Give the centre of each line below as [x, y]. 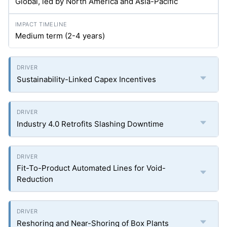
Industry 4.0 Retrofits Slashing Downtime [90, 124]
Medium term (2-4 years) [60, 36]
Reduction [35, 179]
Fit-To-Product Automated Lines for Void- [91, 168]
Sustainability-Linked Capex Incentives [86, 79]
